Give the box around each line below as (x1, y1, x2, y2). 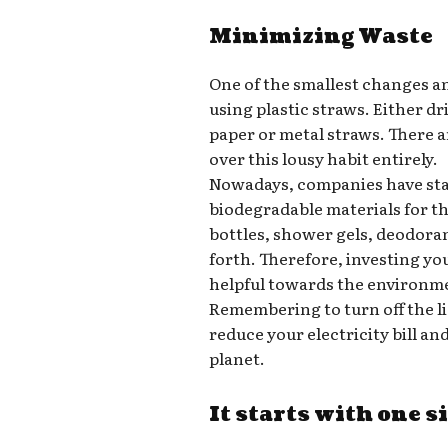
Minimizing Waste (209, 23, 434, 52)
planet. (209, 346, 266, 371)
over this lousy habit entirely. (209, 146, 439, 171)
